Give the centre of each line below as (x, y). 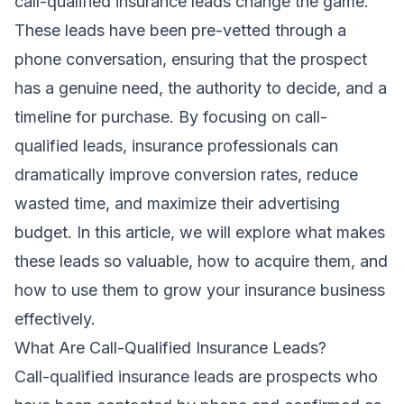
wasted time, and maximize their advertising (177, 203)
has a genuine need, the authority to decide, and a (201, 87)
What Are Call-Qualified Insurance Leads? (170, 347)
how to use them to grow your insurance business (200, 289)
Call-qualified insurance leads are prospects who (196, 376)
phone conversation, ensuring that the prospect (191, 59)
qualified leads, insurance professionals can (176, 145)
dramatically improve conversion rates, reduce (186, 174)
